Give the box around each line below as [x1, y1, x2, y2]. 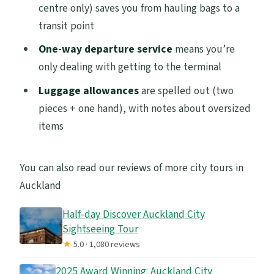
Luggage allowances [38, 83, 139, 99]
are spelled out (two [138, 83, 234, 99]
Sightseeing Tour [62, 221, 138, 237]
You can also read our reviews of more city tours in [20, 160, 244, 176]
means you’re [172, 42, 235, 57]
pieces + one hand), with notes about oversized [38, 101, 251, 117]
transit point [38, 18, 94, 34]
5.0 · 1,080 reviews [71, 237, 140, 251]
